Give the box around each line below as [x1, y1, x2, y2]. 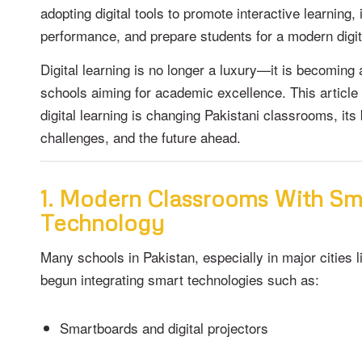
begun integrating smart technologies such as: [40, 269, 319, 290]
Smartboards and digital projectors [60, 318, 268, 339]
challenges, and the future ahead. [40, 127, 241, 148]
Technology [40, 208, 164, 236]
